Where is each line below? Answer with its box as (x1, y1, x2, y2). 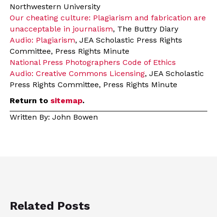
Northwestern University (10, 2, 100, 12)
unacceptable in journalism (10, 24, 113, 34)
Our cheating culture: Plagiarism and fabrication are (10, 13, 206, 23)
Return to (10, 96, 50, 106)
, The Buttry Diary (113, 24, 178, 34)
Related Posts (10, 199, 90, 213)
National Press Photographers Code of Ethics (10, 58, 176, 67)
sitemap (50, 96, 82, 106)
